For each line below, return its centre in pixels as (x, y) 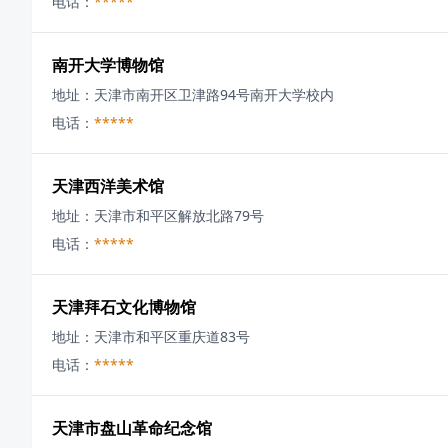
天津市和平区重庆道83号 (172, 336)
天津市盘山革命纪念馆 (132, 428)
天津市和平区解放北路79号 (179, 215)
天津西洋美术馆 (108, 186)
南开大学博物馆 (108, 65)
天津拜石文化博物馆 (124, 307)
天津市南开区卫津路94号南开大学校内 (214, 94)
